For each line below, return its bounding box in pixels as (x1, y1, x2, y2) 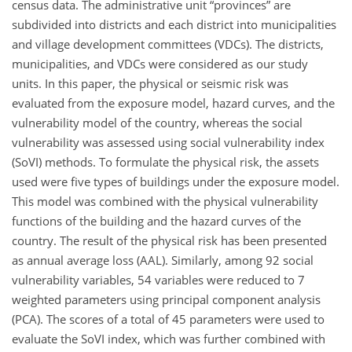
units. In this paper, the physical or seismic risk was (12, 75, 288, 91)
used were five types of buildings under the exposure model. (12, 173, 339, 189)
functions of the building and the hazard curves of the (12, 212, 301, 229)
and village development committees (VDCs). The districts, (12, 35, 324, 52)
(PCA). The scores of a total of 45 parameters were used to (12, 310, 324, 327)
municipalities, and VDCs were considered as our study (12, 55, 308, 71)
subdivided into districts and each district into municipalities (12, 16, 336, 32)
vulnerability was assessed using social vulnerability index (12, 134, 324, 150)
